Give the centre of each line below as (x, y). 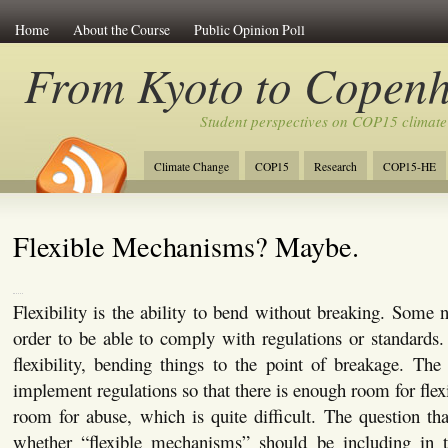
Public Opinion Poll (249, 29)
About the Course (121, 29)
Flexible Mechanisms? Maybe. (186, 245)
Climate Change (191, 166)
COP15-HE (410, 166)
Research (336, 166)
